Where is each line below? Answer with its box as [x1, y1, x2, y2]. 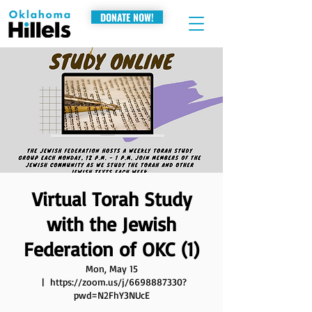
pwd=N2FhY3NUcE [73, 289, 150, 301]
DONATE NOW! [100, 10, 154, 24]
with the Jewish [47, 212, 176, 236]
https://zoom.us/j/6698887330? [50, 276, 187, 288]
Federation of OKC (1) [24, 237, 199, 261]
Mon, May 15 [85, 263, 138, 274]
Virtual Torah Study [31, 187, 192, 211]
